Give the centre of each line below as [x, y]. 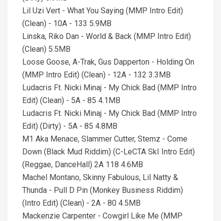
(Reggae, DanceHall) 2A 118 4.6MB [83, 165]
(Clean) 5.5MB [46, 49]
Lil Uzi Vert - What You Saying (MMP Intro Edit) [103, 11]
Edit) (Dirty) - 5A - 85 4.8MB [70, 126]
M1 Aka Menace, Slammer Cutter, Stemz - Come [105, 139]
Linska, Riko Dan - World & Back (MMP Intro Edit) [107, 36]
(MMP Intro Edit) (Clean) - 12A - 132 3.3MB [96, 75]
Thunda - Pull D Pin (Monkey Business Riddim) [103, 190]
